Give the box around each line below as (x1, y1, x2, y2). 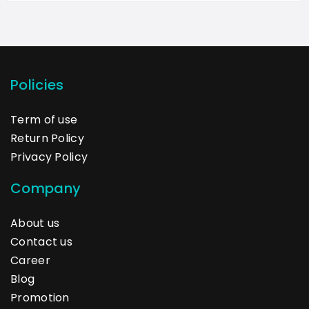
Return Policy (10, 130, 84, 146)
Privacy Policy (10, 148, 88, 165)
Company (10, 178, 81, 198)
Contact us (10, 233, 72, 250)
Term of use (10, 111, 78, 128)
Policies (10, 74, 64, 94)
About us (10, 215, 60, 231)
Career (10, 252, 50, 268)
